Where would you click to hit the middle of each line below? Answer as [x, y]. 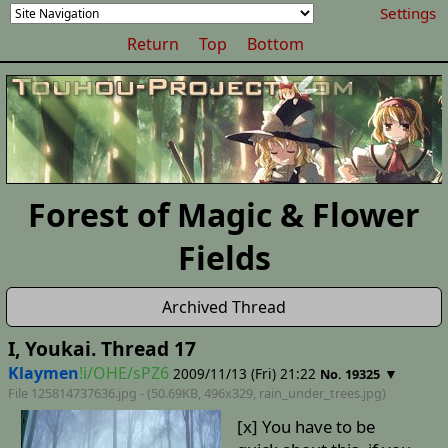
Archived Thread [224, 307]
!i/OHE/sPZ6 [123, 373]
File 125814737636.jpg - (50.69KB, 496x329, [133, 393]
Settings [407, 13]
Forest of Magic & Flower [224, 214]
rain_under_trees [309, 393]
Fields [224, 257]
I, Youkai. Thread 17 [101, 348]
